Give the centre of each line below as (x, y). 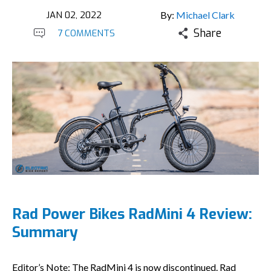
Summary (45, 232)
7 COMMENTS (86, 33)
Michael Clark (205, 15)
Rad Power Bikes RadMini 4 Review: (132, 214)
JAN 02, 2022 (74, 15)
